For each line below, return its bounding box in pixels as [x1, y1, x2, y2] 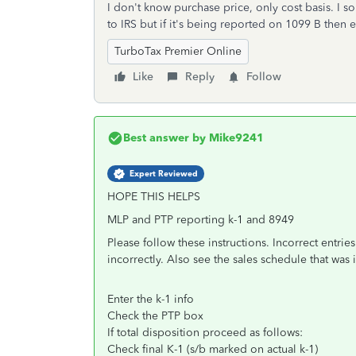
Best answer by [123, 131, 206, 145]
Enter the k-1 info [107, 292, 194, 306]
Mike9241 [206, 131, 264, 145]
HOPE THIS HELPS [107, 190, 200, 203]
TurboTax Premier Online [114, 44, 242, 58]
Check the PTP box [107, 309, 203, 323]
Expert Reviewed [130, 168, 198, 179]
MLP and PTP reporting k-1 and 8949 [107, 213, 294, 226]
